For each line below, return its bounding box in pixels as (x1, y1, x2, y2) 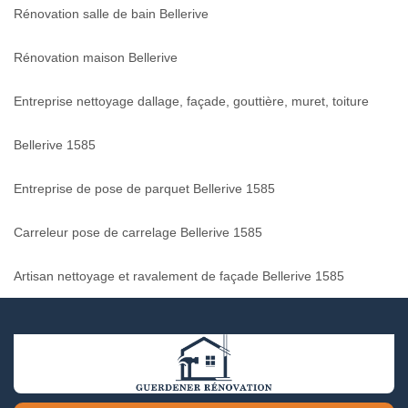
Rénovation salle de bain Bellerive (14, 5, 209, 21)
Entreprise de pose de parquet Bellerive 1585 (14, 180, 275, 196)
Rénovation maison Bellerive (14, 49, 178, 65)
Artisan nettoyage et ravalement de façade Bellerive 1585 (14, 268, 344, 283)
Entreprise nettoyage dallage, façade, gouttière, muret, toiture (14, 93, 369, 108)
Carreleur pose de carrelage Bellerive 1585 (14, 224, 262, 240)
